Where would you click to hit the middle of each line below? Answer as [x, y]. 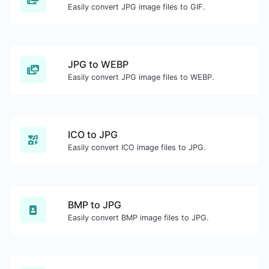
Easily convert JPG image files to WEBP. [141, 77]
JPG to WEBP [98, 64]
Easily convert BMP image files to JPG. [138, 217]
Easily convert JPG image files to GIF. [137, 7]
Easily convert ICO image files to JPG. [137, 147]
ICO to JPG [93, 134]
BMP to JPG [95, 204]
